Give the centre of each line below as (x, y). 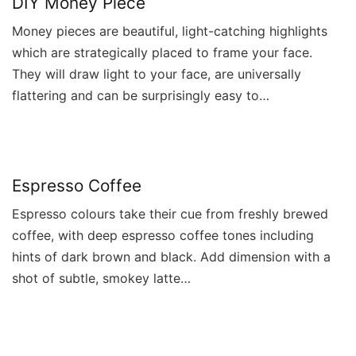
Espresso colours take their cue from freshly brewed (170, 213)
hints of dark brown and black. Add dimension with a (171, 256)
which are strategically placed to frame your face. (162, 52)
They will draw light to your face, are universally (157, 74)
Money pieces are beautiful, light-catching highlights (170, 31)
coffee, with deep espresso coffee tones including (163, 235)
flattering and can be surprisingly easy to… (141, 95)
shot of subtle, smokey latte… (101, 278)
